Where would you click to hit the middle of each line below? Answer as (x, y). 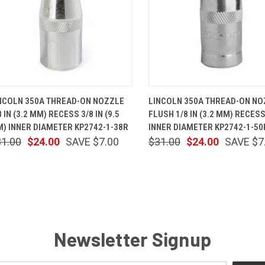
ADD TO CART (98, 95)
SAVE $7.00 (93, 141)
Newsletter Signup (132, 239)
